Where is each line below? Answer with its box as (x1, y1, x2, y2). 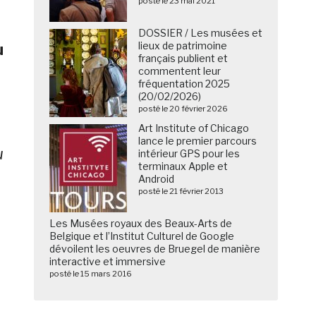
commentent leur (138, 65, 221, 78)
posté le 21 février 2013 (138, 186, 224, 197)
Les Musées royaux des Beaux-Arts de (49, 217, 233, 230)
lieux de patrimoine (138, 39, 228, 52)
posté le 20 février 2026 (138, 104, 229, 114)
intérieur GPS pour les (138, 147, 241, 160)
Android (138, 173, 175, 186)
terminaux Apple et (138, 160, 229, 173)
